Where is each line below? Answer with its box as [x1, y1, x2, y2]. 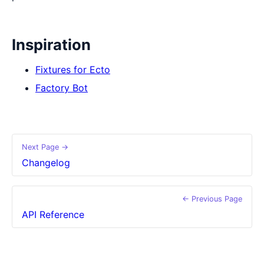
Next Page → [22, 142, 68, 151]
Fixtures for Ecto [35, 63, 110, 75]
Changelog [22, 156, 70, 169]
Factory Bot [35, 81, 88, 94]
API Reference [22, 208, 84, 220]
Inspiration [12, 35, 91, 54]
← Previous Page [182, 194, 242, 203]
